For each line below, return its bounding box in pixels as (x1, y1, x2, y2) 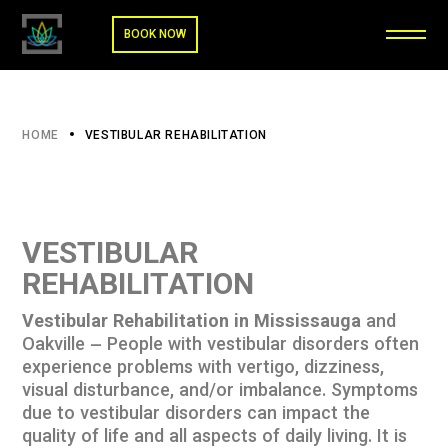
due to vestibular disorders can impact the (22, 401, 371, 429)
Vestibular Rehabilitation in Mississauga (22, 309, 362, 337)
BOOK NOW (124, 25, 187, 44)
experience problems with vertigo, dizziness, (22, 355, 385, 383)
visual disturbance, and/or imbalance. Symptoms (22, 378, 419, 406)
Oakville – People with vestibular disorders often (22, 332, 420, 360)
